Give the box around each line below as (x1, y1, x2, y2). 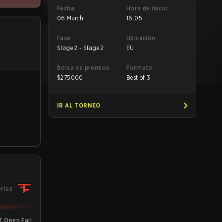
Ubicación (126, 34, 156, 42)
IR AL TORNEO (57, 102, 101, 109)
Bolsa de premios (57, 64, 110, 71)
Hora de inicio (126, 4, 168, 12)
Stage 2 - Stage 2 (57, 44, 104, 52)
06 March (57, 14, 84, 22)
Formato (126, 64, 153, 71)
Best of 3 (126, 74, 151, 81)
